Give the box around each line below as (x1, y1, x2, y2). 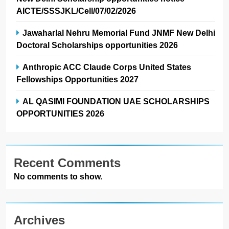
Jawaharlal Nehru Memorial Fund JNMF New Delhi (22, 28, 215, 37)
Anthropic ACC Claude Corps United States (22, 62, 191, 72)
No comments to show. (14, 172, 102, 181)
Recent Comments (14, 155, 121, 170)
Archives (14, 213, 65, 227)
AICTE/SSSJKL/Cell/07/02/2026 (16, 6, 136, 15)
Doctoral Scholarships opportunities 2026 (16, 40, 178, 50)
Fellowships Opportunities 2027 (16, 74, 139, 84)
